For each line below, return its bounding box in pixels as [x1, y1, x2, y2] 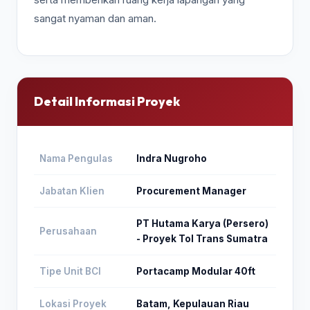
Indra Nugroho [136, 153, 207, 164]
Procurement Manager [136, 185, 246, 197]
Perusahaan [39, 226, 97, 237]
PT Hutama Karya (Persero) [136, 218, 268, 229]
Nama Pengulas [39, 153, 113, 164]
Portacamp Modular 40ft [136, 266, 255, 277]
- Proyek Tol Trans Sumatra [136, 233, 268, 244]
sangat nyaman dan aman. [34, 12, 156, 25]
